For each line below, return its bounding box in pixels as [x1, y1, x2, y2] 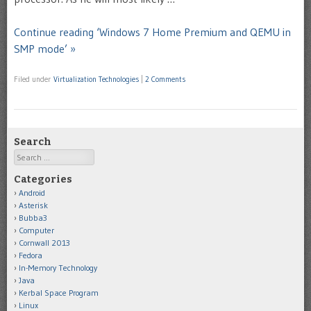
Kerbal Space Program [19, 287, 99, 298]
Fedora [19, 249, 42, 260]
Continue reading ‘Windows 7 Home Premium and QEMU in [14, 25, 291, 39]
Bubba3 [19, 212, 47, 223]
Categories [14, 173, 72, 185]
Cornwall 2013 [19, 237, 70, 248]
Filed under [14, 74, 53, 84]
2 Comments [145, 74, 185, 84]
